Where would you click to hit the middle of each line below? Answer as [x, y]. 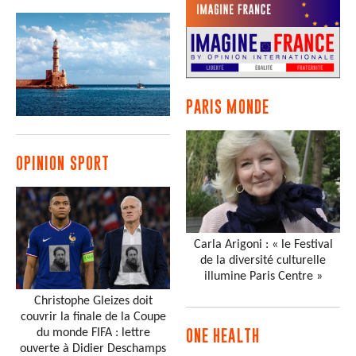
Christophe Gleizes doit [93, 302]
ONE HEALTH [223, 336]
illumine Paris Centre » [263, 277]
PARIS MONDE [228, 107]
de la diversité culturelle [263, 261]
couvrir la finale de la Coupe [93, 317]
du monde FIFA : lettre [93, 333]
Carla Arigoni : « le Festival [263, 245]
